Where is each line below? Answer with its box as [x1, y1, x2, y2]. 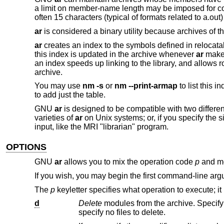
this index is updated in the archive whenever [34, 49, 196, 58]
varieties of [34, 113, 75, 122]
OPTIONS [6, 141, 47, 152]
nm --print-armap [114, 81, 177, 90]
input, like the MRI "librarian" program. [34, 122, 168, 131]
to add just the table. [34, 90, 105, 99]
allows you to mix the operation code [61, 157, 195, 166]
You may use [34, 81, 82, 90]
